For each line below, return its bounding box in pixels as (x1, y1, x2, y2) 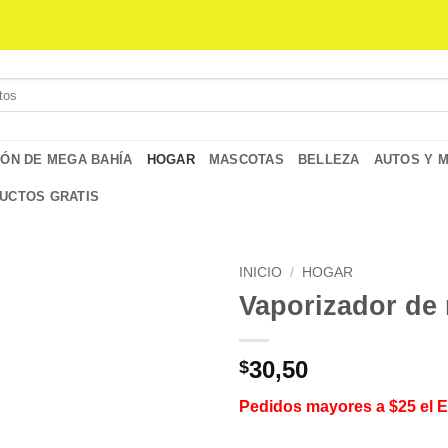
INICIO (239, 265, 282, 280)
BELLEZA (297, 151, 360, 167)
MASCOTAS (208, 151, 284, 167)
